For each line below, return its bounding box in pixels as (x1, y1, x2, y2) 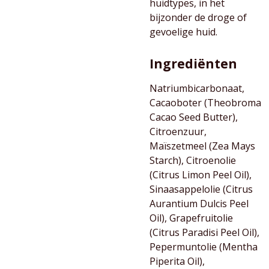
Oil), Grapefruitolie (150, 211, 233, 225)
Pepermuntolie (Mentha (150, 240, 258, 253)
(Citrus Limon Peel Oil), (150, 168, 252, 181)
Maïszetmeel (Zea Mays (150, 139, 255, 153)
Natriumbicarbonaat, (150, 82, 244, 95)
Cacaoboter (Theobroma (150, 96, 261, 109)
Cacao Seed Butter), (150, 110, 238, 124)
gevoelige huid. (150, 25, 217, 38)
